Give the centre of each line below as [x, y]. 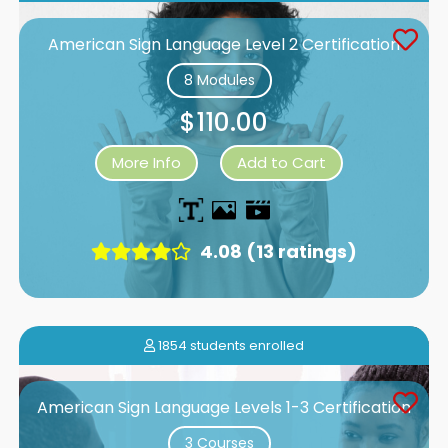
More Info [146, 162]
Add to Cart [281, 162]
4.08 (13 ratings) [276, 251]
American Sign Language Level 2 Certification [224, 44]
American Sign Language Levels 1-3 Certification [224, 407]
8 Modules [219, 79]
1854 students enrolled [229, 345]
